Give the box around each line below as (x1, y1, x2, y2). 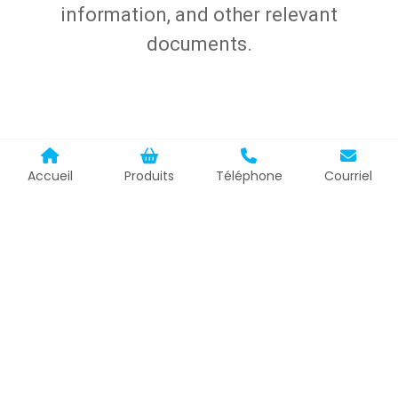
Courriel (324, 167, 372, 185)
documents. (146, 33, 252, 55)
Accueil (27, 167, 73, 185)
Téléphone (215, 167, 283, 185)
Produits (124, 167, 174, 185)
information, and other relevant (60, 4, 338, 26)
